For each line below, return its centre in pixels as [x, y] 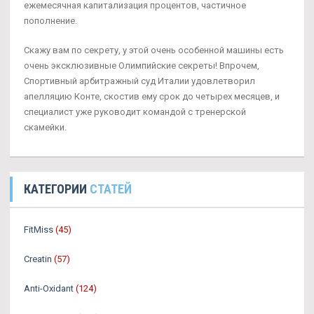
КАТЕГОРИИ [57, 189]
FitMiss [39, 230]
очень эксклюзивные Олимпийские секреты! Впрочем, [142, 66]
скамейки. [45, 127]
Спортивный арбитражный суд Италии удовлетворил [139, 81]
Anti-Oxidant [49, 288]
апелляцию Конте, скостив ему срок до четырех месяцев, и [152, 96]
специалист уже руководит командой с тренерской [135, 112]
